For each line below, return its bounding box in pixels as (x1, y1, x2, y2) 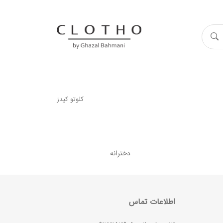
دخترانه (110, 148, 130, 160)
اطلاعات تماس (129, 196, 175, 209)
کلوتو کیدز (57, 94, 84, 105)
